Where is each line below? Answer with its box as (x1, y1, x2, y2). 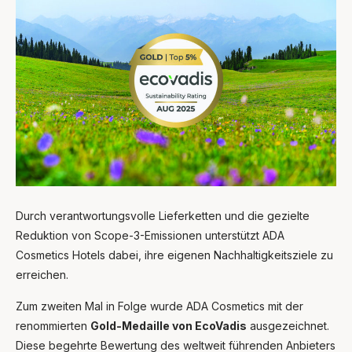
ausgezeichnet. (247, 318, 329, 332)
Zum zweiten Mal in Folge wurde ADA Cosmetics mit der (16, 299, 303, 313)
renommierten (16, 318, 90, 332)
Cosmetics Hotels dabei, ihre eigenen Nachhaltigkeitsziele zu (16, 247, 333, 262)
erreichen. (16, 267, 68, 281)
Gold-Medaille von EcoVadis (90, 318, 247, 332)
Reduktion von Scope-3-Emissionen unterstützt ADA (16, 228, 284, 242)
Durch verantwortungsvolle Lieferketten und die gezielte (16, 208, 310, 222)
